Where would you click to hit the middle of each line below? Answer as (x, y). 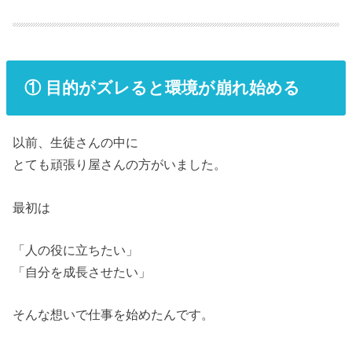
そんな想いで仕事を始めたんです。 (114, 315)
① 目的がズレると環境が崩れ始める (162, 88)
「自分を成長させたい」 (82, 271)
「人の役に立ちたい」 (76, 249)
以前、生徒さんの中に (76, 143)
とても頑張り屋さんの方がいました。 (120, 165)
